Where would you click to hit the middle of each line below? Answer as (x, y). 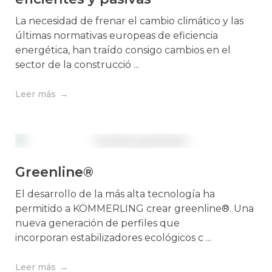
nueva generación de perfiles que (97, 223)
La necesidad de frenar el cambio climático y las (129, 21)
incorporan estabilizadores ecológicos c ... (113, 238)
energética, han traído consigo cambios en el (123, 50)
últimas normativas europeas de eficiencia (117, 36)
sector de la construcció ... (77, 65)
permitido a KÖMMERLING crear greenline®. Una (134, 209)
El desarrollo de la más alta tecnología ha (115, 194)
